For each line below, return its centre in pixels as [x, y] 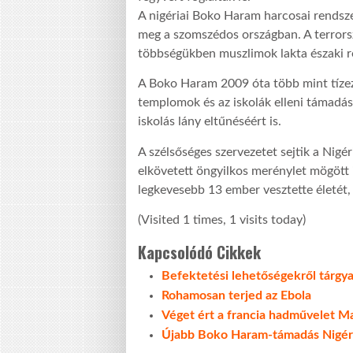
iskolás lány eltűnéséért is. [210, 122]
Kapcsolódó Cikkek [199, 252]
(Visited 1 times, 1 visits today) [222, 219]
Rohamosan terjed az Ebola [236, 295]
